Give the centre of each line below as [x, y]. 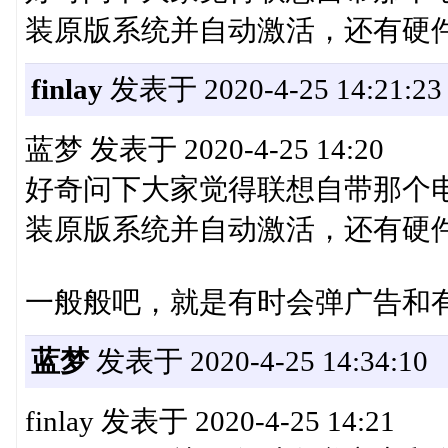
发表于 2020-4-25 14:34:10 [258, 361]
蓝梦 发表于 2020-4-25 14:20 [204, 149]
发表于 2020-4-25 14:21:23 [272, 89]
